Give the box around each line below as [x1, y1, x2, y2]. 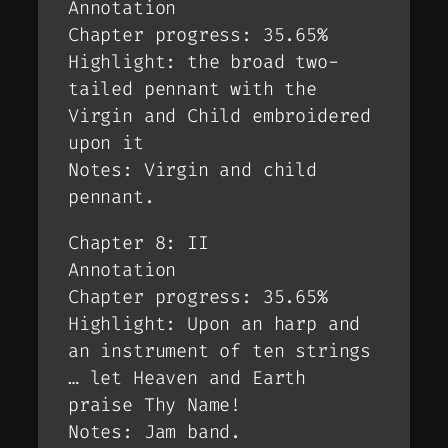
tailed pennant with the [68, 77, 317, 102]
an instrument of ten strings [68, 338, 371, 363]
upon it [68, 131, 144, 156]
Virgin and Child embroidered [68, 104, 371, 129]
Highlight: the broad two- [68, 50, 339, 75]
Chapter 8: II [68, 230, 209, 255]
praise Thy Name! [68, 392, 242, 417]
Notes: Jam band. [68, 419, 242, 444]
